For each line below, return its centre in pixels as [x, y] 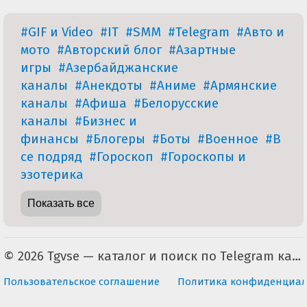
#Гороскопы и [203, 157]
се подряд [51, 157]
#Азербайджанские [118, 67]
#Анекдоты [109, 85]
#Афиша [101, 103]
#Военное [228, 139]
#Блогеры [115, 139]
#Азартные [202, 50]
